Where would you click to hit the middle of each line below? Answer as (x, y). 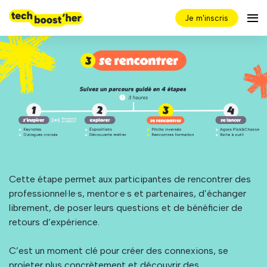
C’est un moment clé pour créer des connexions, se (119, 251)
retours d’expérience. (54, 222)
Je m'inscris (207, 18)
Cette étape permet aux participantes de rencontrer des (130, 179)
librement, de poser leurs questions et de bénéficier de (126, 208)
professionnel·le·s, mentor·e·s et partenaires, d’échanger (128, 194)
